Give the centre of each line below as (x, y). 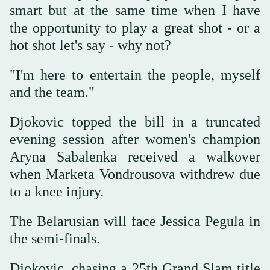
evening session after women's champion (135, 139)
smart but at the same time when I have (135, 10)
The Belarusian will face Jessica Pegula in (135, 221)
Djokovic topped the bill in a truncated (135, 121)
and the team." (52, 92)
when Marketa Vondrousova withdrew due (135, 174)
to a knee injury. (57, 191)
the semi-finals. (55, 238)
